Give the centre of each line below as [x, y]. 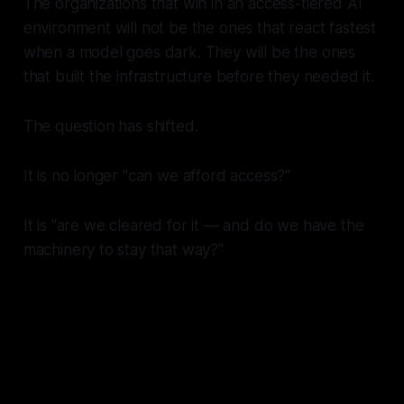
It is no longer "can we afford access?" [157, 176]
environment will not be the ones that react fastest [200, 28]
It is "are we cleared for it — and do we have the [193, 226]
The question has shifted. [110, 127]
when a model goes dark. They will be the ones [189, 53]
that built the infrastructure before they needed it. [198, 77]
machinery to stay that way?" [123, 250]
